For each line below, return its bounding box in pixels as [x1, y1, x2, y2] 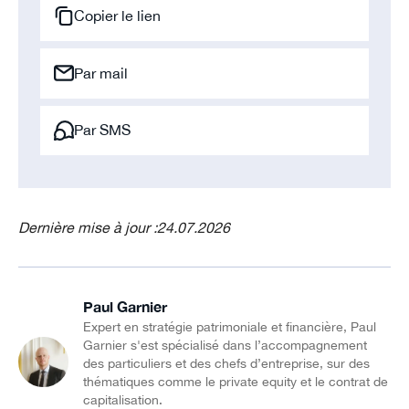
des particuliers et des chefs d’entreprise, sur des [83, 356, 371, 372]
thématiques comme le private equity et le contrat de [83, 374, 389, 390]
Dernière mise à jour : [17, 218, 157, 236]
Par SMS [74, 121, 131, 139]
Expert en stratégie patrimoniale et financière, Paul [83, 320, 377, 335]
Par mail [74, 64, 129, 81]
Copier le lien [74, 6, 162, 24]
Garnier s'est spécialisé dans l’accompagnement [83, 338, 368, 353]
